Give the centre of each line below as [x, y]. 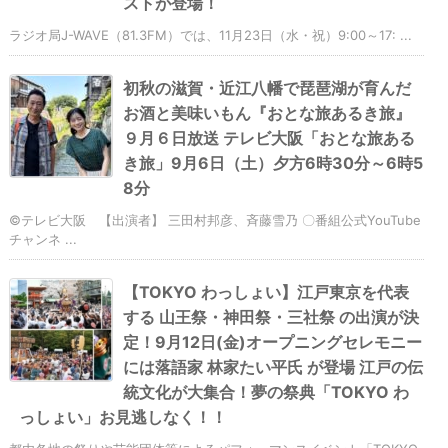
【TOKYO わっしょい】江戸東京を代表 [266, 292]
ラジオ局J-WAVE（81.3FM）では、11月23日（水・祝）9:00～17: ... [210, 35]
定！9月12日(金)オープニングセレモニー [272, 342]
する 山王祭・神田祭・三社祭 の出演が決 [271, 317]
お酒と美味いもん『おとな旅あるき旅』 [267, 113]
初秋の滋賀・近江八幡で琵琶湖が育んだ [267, 88]
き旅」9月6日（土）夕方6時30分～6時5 [273, 163]
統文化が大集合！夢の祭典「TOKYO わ [266, 392]
